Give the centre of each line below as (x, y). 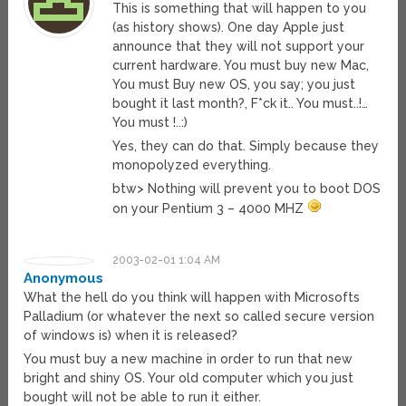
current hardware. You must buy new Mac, (241, 66)
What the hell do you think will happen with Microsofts (192, 298)
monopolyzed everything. (192, 165)
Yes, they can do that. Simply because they (246, 146)
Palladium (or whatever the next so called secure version (199, 317)
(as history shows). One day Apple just (229, 28)
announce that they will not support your (239, 47)
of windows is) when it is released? (131, 336)
